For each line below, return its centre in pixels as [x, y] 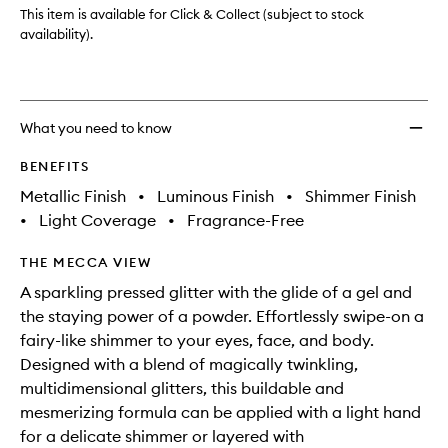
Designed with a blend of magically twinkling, [189, 364]
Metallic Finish [73, 196]
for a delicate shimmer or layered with [162, 436]
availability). [56, 34]
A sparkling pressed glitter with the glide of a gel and [216, 292]
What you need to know [96, 128]
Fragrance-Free [245, 220]
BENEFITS [54, 166]
